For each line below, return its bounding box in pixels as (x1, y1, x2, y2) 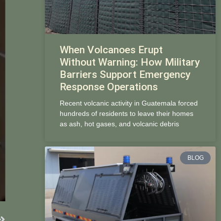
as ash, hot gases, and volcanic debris (59, 119, 179, 128)
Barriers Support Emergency (59, 68, 190, 80)
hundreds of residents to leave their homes (59, 109, 193, 117)
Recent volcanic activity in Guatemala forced (59, 99, 198, 107)
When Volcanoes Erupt (59, 43, 163, 56)
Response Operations (59, 80, 158, 93)
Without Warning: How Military (59, 56, 200, 68)
